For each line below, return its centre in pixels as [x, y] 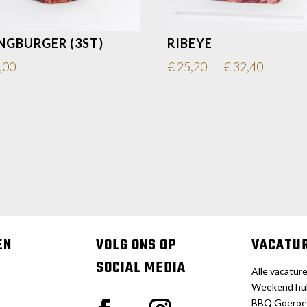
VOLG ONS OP [137, 246]
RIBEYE [190, 44]
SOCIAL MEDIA [141, 268]
